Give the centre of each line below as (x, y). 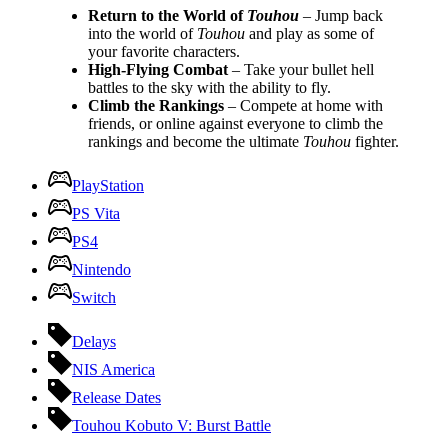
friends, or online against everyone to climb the (235, 123)
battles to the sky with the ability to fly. (209, 87)
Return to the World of (167, 15)
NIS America (113, 369)
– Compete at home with (303, 105)
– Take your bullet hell (301, 69)
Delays (94, 341)
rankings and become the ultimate (195, 141)
